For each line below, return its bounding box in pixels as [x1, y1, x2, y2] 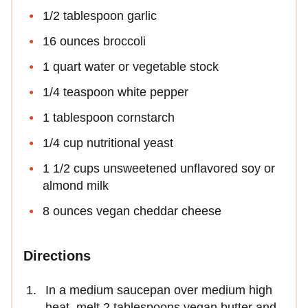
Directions [23, 247, 91, 263]
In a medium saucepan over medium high [45, 283, 272, 297]
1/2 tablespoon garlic [43, 8, 157, 23]
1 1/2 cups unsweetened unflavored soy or [43, 161, 275, 175]
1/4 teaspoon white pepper [43, 85, 188, 99]
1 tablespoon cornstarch [43, 110, 175, 124]
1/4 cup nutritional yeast [43, 135, 173, 150]
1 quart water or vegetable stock [43, 59, 219, 74]
